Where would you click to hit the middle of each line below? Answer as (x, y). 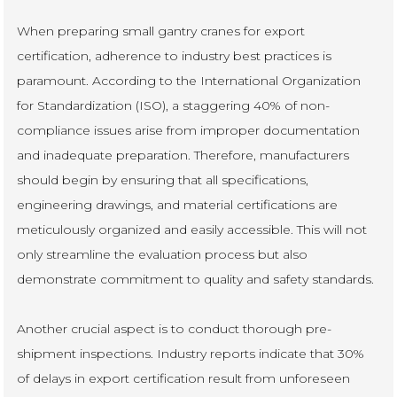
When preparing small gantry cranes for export (161, 31)
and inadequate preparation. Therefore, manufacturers (183, 155)
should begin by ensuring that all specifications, (163, 179)
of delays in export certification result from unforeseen (184, 378)
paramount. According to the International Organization (189, 80)
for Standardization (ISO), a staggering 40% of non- (174, 105)
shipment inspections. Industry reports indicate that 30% (191, 353)
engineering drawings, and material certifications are (178, 204)
